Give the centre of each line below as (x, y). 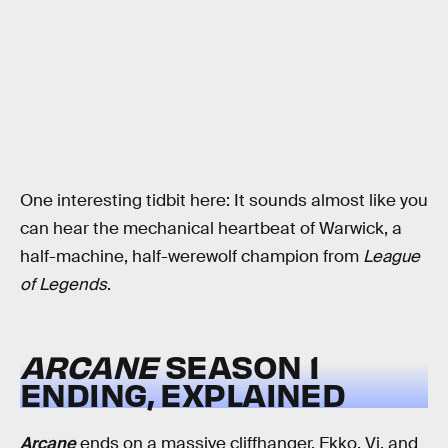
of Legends (63, 284)
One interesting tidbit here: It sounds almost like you (224, 200)
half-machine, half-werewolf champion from (191, 256)
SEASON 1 (242, 366)
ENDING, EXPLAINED (183, 394)
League (391, 256)
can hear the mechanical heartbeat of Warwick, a (211, 228)
